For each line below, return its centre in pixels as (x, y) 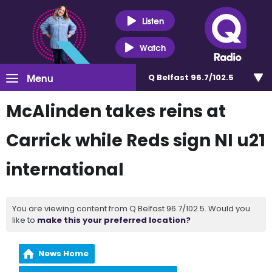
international (65, 170)
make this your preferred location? (114, 220)
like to (25, 220)
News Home (64, 253)
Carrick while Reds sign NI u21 (136, 141)
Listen (153, 20)
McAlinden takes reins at (116, 111)
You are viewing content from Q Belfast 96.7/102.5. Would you (131, 209)
